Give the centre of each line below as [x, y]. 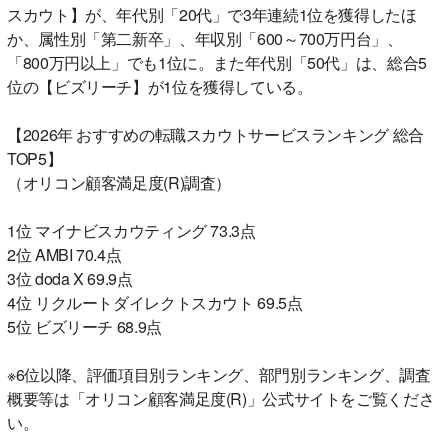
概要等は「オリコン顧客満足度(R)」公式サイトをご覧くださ [221, 398]
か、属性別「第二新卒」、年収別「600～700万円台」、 [205, 38]
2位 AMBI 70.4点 [64, 254]
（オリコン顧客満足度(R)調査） [119, 182]
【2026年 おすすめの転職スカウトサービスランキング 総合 [215, 134]
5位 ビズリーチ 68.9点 [84, 326]
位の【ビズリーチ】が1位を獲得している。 [160, 86]
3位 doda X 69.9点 [70, 278]
